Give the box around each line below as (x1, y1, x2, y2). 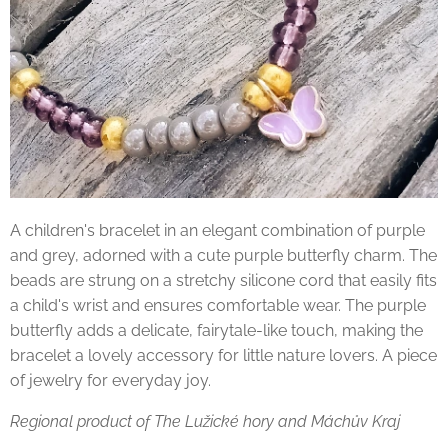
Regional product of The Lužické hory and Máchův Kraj (10, 412, 401, 431)
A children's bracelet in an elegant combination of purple (10, 221, 425, 240)
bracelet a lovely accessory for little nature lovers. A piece (10, 346, 437, 365)
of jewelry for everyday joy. (10, 371, 211, 390)
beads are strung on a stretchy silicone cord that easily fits (10, 271, 437, 290)
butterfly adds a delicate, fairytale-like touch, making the (10, 321, 423, 340)
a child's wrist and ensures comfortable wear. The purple (10, 296, 426, 315)
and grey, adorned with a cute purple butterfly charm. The (10, 246, 437, 265)
